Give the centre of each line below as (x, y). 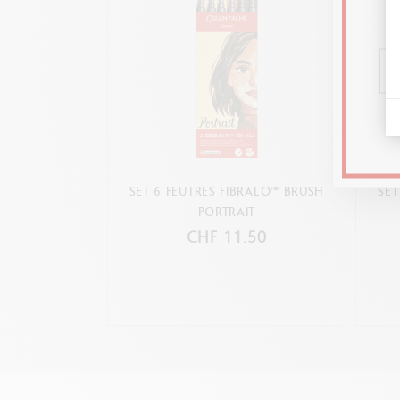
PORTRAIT (227, 212)
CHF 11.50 (227, 237)
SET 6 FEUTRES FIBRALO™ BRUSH (227, 191)
